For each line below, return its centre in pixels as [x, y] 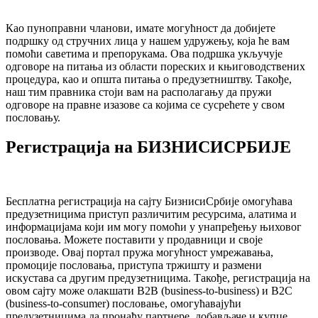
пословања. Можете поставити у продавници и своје [134, 240]
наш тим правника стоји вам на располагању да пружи [139, 92]
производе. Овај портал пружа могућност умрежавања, [139, 253]
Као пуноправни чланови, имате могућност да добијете [141, 28]
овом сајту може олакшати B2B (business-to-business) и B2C [149, 291]
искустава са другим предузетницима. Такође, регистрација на [158, 278]
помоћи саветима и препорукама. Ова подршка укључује [144, 53]
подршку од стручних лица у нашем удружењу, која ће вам [148, 40]
